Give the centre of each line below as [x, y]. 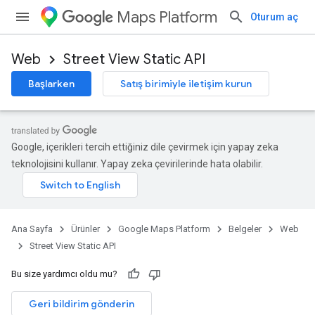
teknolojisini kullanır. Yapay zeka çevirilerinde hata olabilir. [137, 164]
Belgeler [245, 229]
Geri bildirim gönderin [82, 304]
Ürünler [85, 229]
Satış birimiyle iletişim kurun [186, 84]
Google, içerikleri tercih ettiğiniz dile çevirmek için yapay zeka [145, 147]
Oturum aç [274, 17]
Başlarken [51, 84]
